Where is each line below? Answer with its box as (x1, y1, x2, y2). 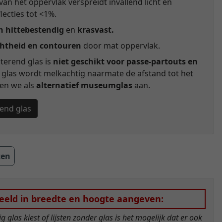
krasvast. (77, 24, 114, 36)
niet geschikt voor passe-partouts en (53, 56, 198, 67)
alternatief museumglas (36, 80, 132, 91)
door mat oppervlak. (81, 40, 160, 52)
